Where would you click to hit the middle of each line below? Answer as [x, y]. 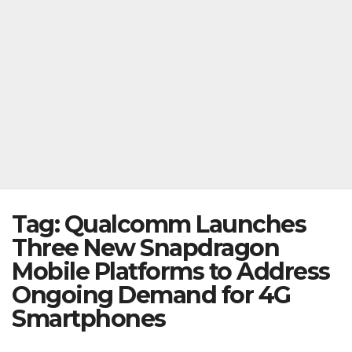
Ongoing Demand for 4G [151, 295]
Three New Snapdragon [145, 248]
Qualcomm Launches [185, 225]
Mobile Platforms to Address [171, 272]
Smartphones [89, 319]
